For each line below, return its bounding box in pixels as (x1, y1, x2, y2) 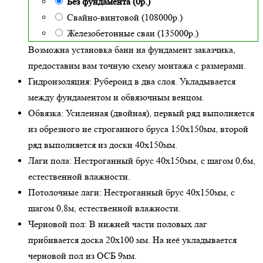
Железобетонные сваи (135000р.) (67, 28, 198, 39)
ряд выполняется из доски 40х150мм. (28, 139, 177, 151)
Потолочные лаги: (28, 187, 102, 198)
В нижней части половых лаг (87, 218, 207, 230)
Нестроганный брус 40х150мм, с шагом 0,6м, (72, 155, 255, 167)
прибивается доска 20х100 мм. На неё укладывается (28, 234, 237, 246)
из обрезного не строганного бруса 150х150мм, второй (28, 123, 248, 135)
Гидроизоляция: (28, 76, 92, 87)
